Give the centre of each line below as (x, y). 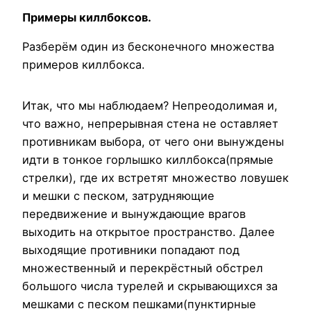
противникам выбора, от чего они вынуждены (153, 142)
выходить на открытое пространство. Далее (149, 232)
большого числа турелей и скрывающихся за (150, 286)
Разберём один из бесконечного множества (148, 47)
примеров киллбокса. (84, 65)
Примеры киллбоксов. (87, 18)
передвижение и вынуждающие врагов (134, 214)
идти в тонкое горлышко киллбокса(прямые (148, 160)
